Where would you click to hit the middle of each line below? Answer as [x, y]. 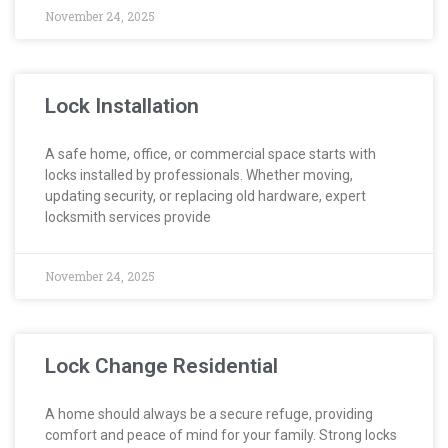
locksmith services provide [128, 216]
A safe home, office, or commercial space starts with [210, 153]
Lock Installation [122, 105]
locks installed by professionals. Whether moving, [199, 174]
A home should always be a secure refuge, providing [209, 413]
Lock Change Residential [161, 365]
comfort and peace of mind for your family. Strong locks [221, 434]
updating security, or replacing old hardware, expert [205, 195]
